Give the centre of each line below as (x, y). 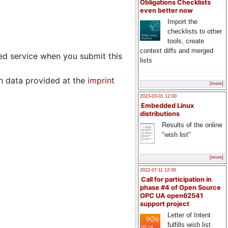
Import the (182, 22)
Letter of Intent (189, 215)
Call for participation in (176, 180)
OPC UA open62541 (172, 196)
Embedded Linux (167, 105)
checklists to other (194, 32)
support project (165, 204)
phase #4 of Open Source (180, 188)
